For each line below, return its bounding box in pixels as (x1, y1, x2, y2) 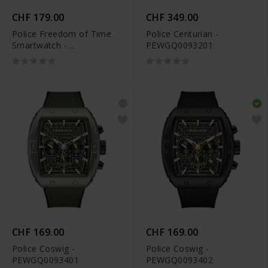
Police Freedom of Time (12, 28, 112, 40)
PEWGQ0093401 (12, 254, 80, 266)
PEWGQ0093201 (146, 39, 214, 51)
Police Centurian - (146, 28, 219, 40)
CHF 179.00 (12, 11, 65, 25)
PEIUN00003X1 (12, 51, 74, 63)
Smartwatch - (12, 39, 68, 51)
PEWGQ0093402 (146, 254, 214, 266)
